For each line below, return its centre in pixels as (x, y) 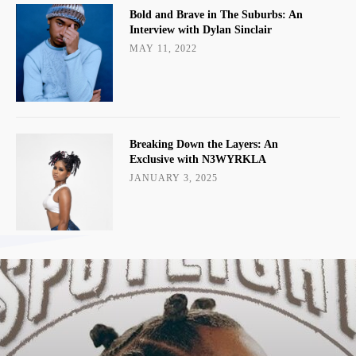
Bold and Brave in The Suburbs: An (216, 15)
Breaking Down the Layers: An (203, 144)
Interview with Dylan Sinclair (200, 30)
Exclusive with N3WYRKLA (197, 159)
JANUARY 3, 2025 (173, 178)
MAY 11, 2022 (163, 49)
